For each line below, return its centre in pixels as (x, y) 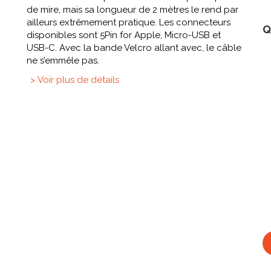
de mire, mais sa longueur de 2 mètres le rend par (132, 10)
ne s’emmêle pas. (63, 61)
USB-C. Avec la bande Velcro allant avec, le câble (134, 48)
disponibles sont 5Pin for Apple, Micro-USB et (124, 35)
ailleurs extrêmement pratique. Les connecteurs (129, 23)
